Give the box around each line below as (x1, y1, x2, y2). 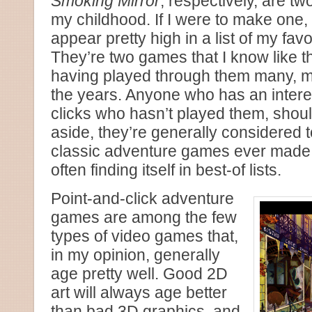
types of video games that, (51, 227, 238, 245)
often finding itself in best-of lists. (51, 161, 281, 179)
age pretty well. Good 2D (51, 265, 228, 283)
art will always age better (51, 283, 227, 302)
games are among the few (51, 208, 237, 226)
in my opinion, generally (51, 246, 220, 264)
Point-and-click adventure (51, 189, 234, 208)
